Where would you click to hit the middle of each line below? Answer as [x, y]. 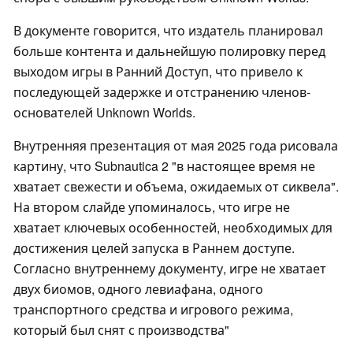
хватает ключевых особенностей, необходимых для [173, 228]
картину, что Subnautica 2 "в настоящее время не [164, 166]
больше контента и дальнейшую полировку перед [169, 51]
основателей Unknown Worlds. [104, 113]
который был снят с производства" [121, 330]
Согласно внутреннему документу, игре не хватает [170, 269]
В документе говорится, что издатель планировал [168, 31]
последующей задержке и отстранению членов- [162, 92]
